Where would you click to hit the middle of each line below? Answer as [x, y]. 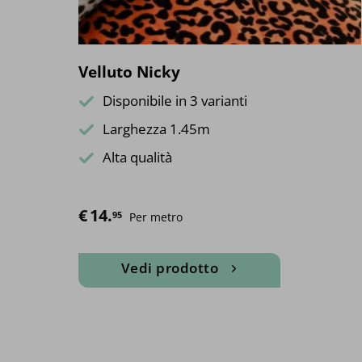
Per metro [156, 217]
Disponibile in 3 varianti [175, 101]
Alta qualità [137, 158]
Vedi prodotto [170, 268]
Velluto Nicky [129, 72]
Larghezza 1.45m [156, 129]
